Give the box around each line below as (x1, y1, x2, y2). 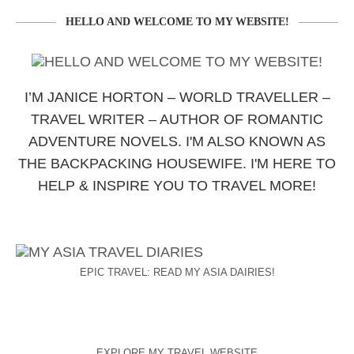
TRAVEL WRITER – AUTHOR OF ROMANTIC (31, 111, 323, 127)
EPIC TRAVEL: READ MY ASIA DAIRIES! (79, 265, 275, 278)
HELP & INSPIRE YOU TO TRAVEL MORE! (38, 178, 316, 194)
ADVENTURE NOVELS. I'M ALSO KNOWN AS (28, 134, 326, 149)
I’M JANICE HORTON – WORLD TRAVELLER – (24, 89, 330, 105)
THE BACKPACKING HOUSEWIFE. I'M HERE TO (18, 156, 336, 171)
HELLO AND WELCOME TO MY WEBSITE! (65, 16, 289, 28)
